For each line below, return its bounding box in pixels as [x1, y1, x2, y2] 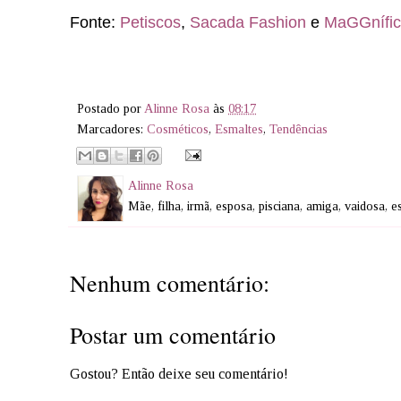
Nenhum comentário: [70, 267, 269, 298]
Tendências [269, 122, 328, 137]
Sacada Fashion [190, 13, 306, 32]
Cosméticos [147, 122, 209, 137]
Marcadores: [77, 122, 147, 137]
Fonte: [70, 13, 120, 32]
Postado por [77, 101, 144, 116]
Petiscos [120, 13, 181, 32]
